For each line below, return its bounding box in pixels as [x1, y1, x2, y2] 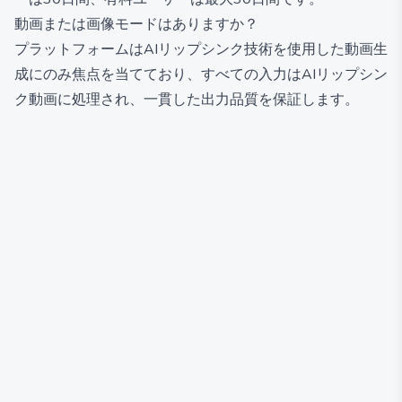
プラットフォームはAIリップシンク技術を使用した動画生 [14, 39, 388, 59]
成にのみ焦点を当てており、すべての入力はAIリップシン [14, 65, 388, 84]
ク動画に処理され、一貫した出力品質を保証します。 [14, 90, 359, 109]
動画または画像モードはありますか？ [14, 14, 258, 34]
